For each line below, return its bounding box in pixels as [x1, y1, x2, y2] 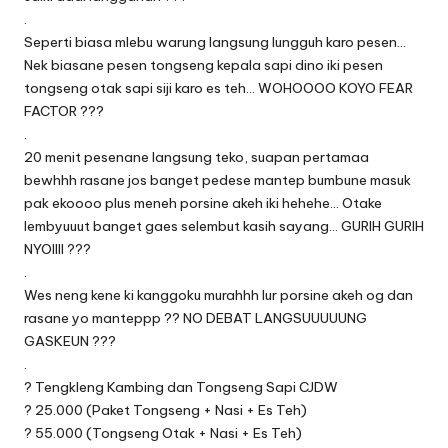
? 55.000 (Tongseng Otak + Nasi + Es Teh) [24, 423, 302, 442]
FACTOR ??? [24, 101, 104, 120]
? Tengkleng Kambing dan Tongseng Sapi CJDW [24, 377, 338, 396]
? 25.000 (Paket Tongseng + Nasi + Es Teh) [24, 400, 307, 419]
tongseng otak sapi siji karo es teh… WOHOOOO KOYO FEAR [24, 78, 413, 97]
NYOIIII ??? [24, 239, 91, 258]
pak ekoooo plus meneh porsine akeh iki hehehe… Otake [24, 193, 382, 212]
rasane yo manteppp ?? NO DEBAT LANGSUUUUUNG [24, 308, 367, 327]
